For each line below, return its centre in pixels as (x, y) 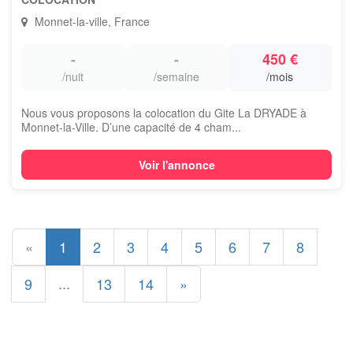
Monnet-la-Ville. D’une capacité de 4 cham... (131, 127)
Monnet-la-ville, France (91, 21)
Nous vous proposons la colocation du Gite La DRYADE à (164, 113)
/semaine (176, 76)
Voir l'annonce (176, 165)
